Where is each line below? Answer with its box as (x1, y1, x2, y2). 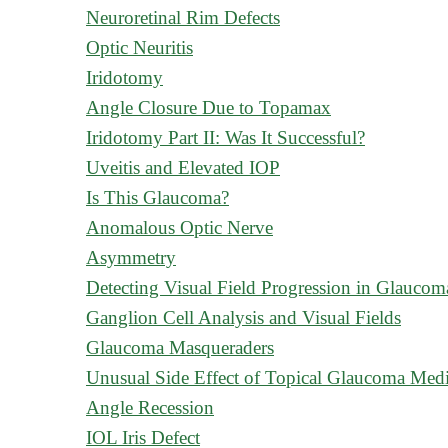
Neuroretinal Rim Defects (86, 7, 280, 28)
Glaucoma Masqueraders (86, 337, 274, 358)
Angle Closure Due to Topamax (86, 97, 331, 118)
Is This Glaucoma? (86, 187, 229, 208)
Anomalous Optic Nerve (86, 217, 273, 238)
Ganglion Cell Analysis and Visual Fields (86, 307, 401, 328)
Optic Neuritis (86, 37, 193, 58)
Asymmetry (86, 247, 176, 268)
